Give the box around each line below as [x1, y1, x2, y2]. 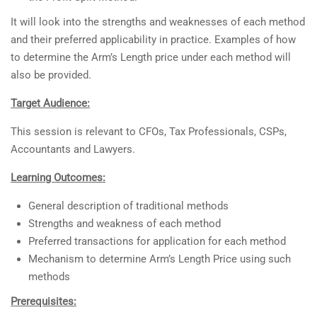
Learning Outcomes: [11, 171, 105, 185]
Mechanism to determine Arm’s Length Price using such [28, 253, 291, 266]
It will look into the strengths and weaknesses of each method [11, 16, 305, 29]
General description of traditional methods [28, 200, 229, 213]
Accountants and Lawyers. [11, 143, 135, 156]
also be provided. [11, 69, 91, 82]
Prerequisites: [11, 295, 76, 309]
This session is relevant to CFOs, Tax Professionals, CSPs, [11, 125, 287, 139]
